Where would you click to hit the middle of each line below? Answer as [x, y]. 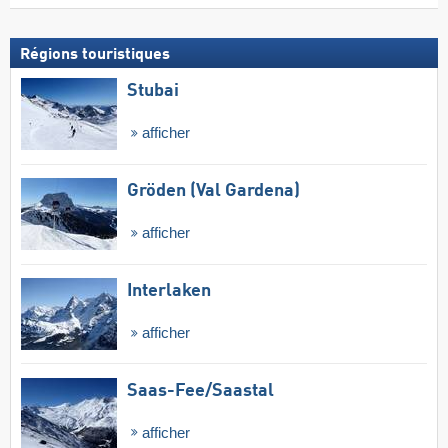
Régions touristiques [95, 55]
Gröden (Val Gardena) [213, 191]
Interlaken [169, 290]
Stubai [153, 91]
